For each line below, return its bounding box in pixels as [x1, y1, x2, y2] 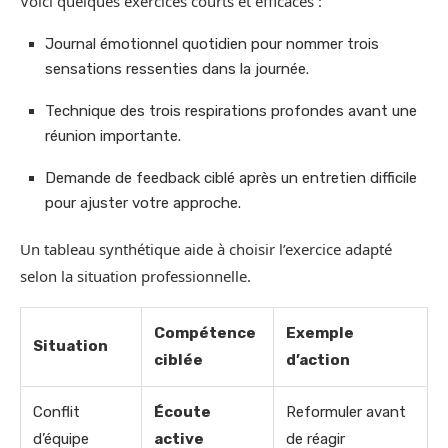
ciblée [154, 350, 203, 369]
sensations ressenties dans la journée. [45, 59, 309, 78]
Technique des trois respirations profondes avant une [45, 101, 417, 120]
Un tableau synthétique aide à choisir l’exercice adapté [20, 238, 392, 259]
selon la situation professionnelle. [20, 265, 251, 286]
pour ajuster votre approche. [45, 193, 241, 212]
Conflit [33, 402, 80, 421]
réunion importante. [45, 126, 181, 145]
